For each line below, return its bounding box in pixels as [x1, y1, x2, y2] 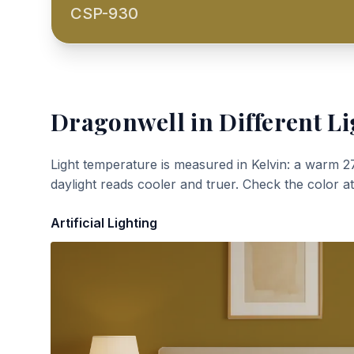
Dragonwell [51, 106, 186, 137]
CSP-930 [70, 4, 138, 23]
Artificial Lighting [51, 215, 157, 231]
